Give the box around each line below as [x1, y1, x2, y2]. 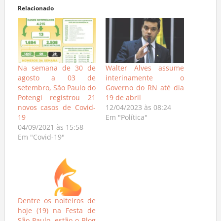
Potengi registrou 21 [17, 95, 96, 105]
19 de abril [106, 95, 141, 105]
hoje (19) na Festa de [17, 208, 96, 218]
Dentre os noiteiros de [17, 198, 96, 208]
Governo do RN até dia [106, 85, 184, 95]
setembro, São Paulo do [17, 85, 96, 95]
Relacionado [17, 6, 54, 15]
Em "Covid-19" [17, 135, 65, 145]
